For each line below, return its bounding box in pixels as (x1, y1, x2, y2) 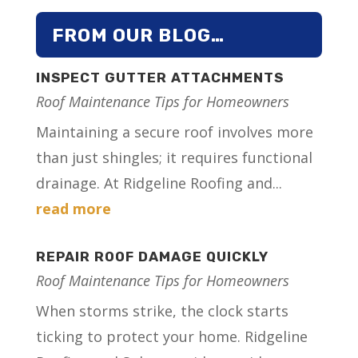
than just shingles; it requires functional (35, 148, 312, 168)
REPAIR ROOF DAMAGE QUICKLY (35, 249, 268, 265)
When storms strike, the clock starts (35, 301, 288, 321)
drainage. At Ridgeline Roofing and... (35, 173, 282, 193)
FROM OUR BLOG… (51, 24, 225, 47)
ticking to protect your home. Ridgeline (35, 327, 308, 347)
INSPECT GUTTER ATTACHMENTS (35, 70, 284, 86)
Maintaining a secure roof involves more (35, 122, 313, 142)
